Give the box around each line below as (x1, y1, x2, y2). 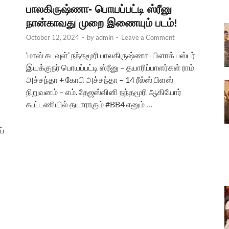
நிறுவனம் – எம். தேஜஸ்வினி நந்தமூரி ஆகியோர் (26, 86, 181, 97)
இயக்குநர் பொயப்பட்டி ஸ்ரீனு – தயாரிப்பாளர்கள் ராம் (26, 62, 194, 72)
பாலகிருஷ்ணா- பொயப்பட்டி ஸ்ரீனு (26, 3, 172, 15)
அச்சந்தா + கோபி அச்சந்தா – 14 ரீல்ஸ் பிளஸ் (26, 74, 173, 84)
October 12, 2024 (26, 33, 79, 41)
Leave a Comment (121, 33, 175, 41)
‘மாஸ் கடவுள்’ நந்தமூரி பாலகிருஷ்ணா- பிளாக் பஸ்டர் (26, 50, 195, 60)
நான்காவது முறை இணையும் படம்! (26, 16, 177, 29)
